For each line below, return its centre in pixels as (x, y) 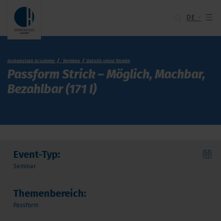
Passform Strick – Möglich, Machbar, (106, 75)
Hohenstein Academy (31, 61)
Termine (71, 61)
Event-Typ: (37, 155)
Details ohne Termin (108, 61)
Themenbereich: (50, 194)
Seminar (25, 166)
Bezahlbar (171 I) (52, 90)
